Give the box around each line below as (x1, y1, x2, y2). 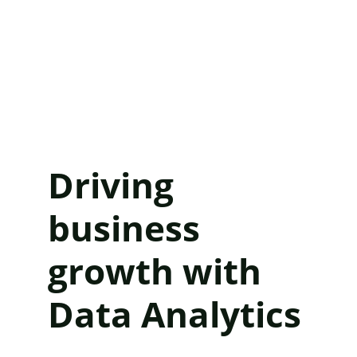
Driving (48, 161, 182, 209)
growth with (48, 247, 270, 295)
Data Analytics (48, 290, 301, 338)
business (48, 204, 209, 252)
